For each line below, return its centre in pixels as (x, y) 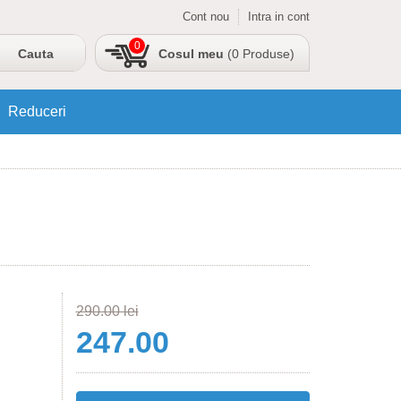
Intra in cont (279, 17)
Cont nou (206, 17)
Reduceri (37, 111)
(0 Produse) (259, 54)
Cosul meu (191, 54)
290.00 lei (107, 311)
